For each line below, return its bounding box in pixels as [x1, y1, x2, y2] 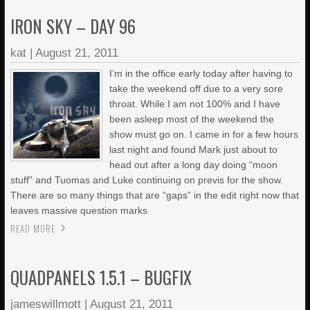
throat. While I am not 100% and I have [109, 98, 281, 109]
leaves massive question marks [10, 205, 148, 216]
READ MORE [10, 221, 56, 235]
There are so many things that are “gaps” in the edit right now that [10, 190, 300, 201]
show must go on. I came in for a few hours [109, 129, 299, 140]
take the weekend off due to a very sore [109, 83, 284, 94]
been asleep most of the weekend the [109, 113, 275, 125]
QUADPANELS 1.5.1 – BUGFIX [10, 264, 192, 290]
